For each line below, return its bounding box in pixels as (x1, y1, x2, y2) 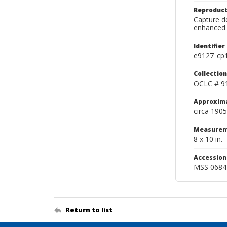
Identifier (194, 42, 225, 50)
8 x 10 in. (194, 134, 222, 144)
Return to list (65, 205, 112, 214)
